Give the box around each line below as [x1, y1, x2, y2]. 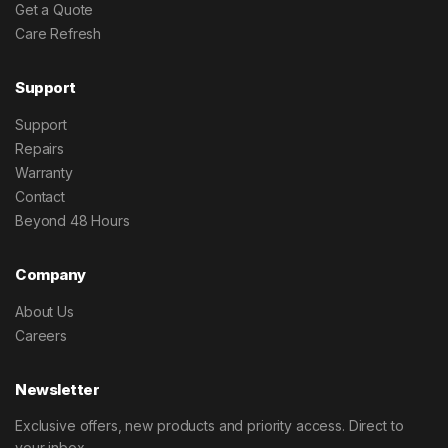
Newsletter [15, 380, 100, 399]
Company [15, 265, 86, 284]
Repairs [15, 140, 64, 157]
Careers [15, 327, 67, 344]
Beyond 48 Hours [15, 212, 130, 229]
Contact [15, 188, 65, 205]
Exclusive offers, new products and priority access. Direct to [15, 417, 404, 434]
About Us [15, 303, 74, 320]
